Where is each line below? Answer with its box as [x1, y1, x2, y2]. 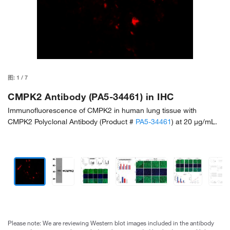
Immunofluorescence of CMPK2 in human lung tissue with [8, 105, 197, 115]
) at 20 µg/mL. [171, 117, 217, 126]
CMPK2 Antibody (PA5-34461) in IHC [8, 90, 174, 102]
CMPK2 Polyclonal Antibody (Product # [8, 117, 136, 126]
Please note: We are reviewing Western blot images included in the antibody [8, 218, 214, 227]
